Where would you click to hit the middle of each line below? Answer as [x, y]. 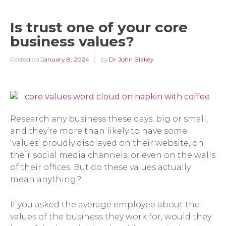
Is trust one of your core [99, 27]
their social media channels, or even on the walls [113, 155]
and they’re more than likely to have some [99, 131]
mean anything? [46, 179]
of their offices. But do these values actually [100, 167]
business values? [72, 41]
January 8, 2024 [65, 59]
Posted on [25, 59]
